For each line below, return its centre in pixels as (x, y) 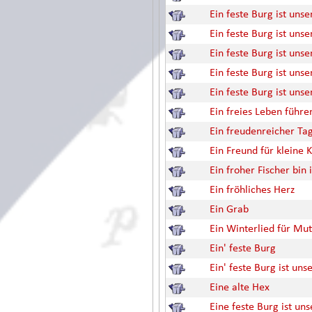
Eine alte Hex (240, 288)
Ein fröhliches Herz (252, 190)
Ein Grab (229, 210)
